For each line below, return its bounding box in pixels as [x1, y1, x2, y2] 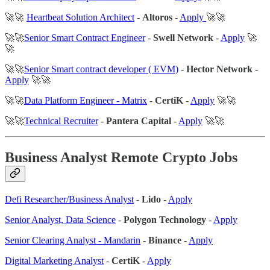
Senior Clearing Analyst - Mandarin [5, 234, 140, 245]
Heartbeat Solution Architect [27, 11, 134, 22]
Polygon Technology [124, 214, 206, 225]
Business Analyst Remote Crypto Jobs [5, 149, 237, 165]
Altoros [142, 11, 172, 22]
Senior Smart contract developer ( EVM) [24, 63, 178, 74]
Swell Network [153, 32, 213, 43]
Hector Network [186, 63, 253, 74]
